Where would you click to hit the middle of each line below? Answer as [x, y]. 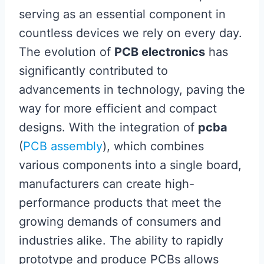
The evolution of [67, 52]
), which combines [153, 146]
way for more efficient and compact [118, 109]
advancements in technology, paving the [132, 90]
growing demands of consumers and [120, 222]
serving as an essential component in [122, 14]
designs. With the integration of [108, 128]
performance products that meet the [120, 203]
